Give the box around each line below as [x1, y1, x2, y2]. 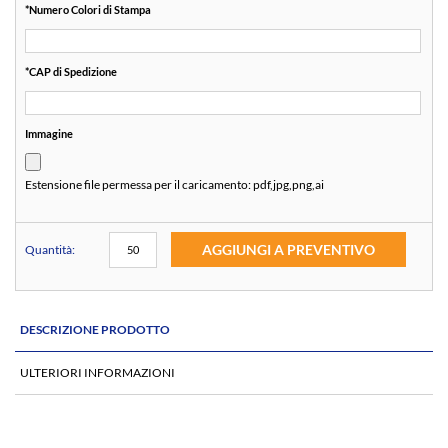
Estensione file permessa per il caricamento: [25, 177, 253, 193]
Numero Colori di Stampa [29, 3, 151, 17]
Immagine [25, 127, 73, 141]
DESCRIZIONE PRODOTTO [20, 322, 170, 338]
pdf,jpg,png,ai [253, 177, 324, 193]
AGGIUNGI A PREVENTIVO [201, 241, 375, 259]
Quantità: [25, 242, 75, 258]
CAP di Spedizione [29, 65, 117, 79]
